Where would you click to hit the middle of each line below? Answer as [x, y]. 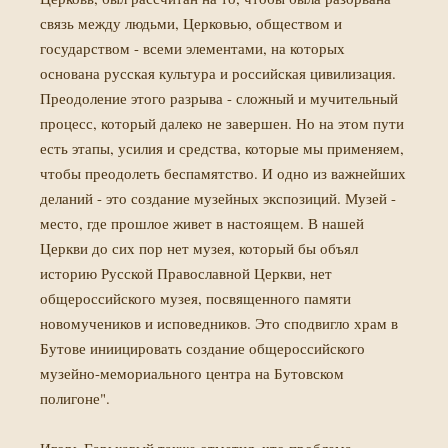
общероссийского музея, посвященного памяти [195, 298]
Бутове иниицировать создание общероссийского [202, 348]
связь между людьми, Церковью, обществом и [191, 23]
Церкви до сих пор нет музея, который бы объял [199, 248]
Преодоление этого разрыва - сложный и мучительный [219, 98]
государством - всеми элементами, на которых [192, 48]
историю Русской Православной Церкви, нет [186, 273]
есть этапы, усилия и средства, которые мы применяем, [222, 148]
